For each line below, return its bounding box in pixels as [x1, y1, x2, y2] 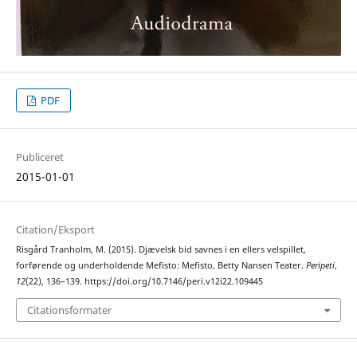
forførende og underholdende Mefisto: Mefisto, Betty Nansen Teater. [15, 260, 306, 272]
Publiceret [15, 150, 64, 165]
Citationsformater [26, 302, 112, 317]
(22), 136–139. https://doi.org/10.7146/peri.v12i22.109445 [25, 276, 263, 288]
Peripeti [305, 260, 335, 272]
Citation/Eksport [15, 222, 95, 237]
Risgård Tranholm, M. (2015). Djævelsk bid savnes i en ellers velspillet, [15, 244, 306, 256]
